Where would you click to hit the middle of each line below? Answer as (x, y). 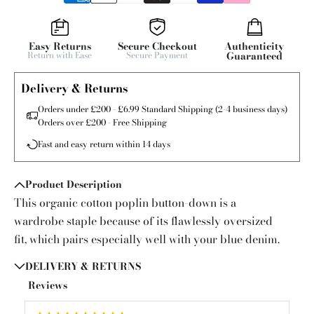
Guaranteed (254, 56)
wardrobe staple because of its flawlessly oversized (143, 220)
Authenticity (254, 47)
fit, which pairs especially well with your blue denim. (148, 239)
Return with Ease (60, 55)
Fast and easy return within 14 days (104, 144)
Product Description (74, 185)
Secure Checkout (157, 47)
